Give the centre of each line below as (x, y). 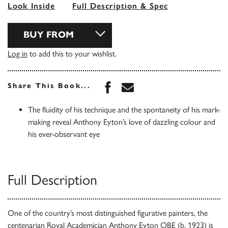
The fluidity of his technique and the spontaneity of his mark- (124, 109)
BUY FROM (49, 34)
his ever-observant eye (64, 134)
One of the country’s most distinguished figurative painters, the (108, 213)
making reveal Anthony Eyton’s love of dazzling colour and (122, 122)
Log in (18, 53)
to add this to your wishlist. (72, 53)
